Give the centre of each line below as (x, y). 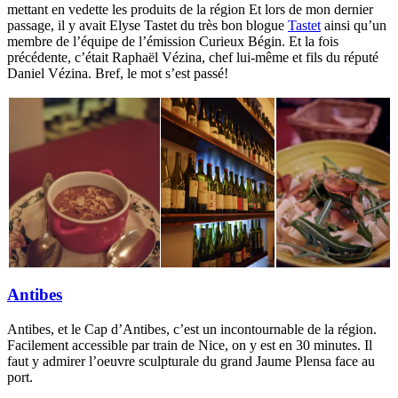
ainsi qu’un (354, 26)
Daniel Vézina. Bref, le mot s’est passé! (118, 74)
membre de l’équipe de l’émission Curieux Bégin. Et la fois (173, 42)
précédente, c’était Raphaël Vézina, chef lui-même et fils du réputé (193, 58)
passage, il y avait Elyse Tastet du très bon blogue (147, 26)
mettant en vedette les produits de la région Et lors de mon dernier (190, 10)
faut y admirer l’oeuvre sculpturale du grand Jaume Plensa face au (191, 361)
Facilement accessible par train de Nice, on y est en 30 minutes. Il (190, 345)
